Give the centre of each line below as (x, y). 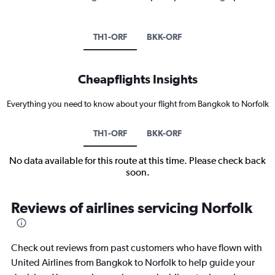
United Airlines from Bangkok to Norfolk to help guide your (133, 262)
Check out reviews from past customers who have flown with (137, 247)
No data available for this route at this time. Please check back (137, 160)
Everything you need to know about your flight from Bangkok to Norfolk (137, 103)
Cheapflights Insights (137, 79)
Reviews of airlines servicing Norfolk (132, 207)
